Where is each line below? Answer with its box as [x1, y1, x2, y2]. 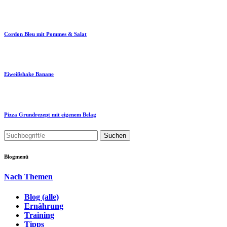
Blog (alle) [24, 192, 59, 201]
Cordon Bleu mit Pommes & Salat [4, 30, 87, 37]
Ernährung [24, 201, 63, 210]
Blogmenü [4, 154, 28, 160]
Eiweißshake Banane [4, 71, 54, 78]
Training [24, 210, 54, 219]
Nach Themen [4, 172, 53, 181]
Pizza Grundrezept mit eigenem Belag [4, 111, 96, 118]
